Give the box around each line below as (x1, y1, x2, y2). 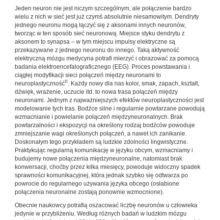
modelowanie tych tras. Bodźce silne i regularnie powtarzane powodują (15, 105, 205, 112)
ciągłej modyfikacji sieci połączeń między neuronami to (15, 71, 161, 79)
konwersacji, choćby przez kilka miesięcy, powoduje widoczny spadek (15, 163, 200, 170)
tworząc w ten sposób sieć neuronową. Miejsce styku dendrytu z (15, 29, 185, 37)
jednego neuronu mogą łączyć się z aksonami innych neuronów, (15, 21, 186, 28)
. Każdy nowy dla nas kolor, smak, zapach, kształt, (68, 80, 199, 87)
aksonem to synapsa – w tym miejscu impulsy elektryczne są (15, 38, 175, 45)
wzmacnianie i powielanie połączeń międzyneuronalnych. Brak (15, 113, 183, 120)
